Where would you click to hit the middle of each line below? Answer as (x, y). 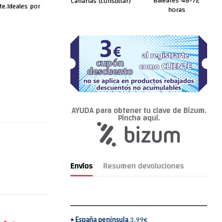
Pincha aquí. (139, 118)
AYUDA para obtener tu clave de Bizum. (139, 111)
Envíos (81, 166)
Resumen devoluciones (143, 166)
